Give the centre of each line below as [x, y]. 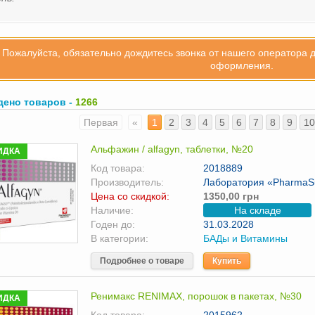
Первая [101, 122]
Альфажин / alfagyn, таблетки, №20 [172, 149]
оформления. [242, 65]
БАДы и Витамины [245, 238]
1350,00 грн [231, 196]
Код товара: [118, 168]
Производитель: [127, 182]
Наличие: [112, 210]
